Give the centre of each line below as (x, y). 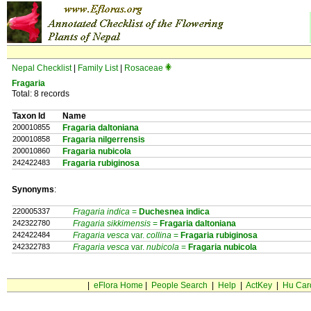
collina (159, 235)
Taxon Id (29, 116)
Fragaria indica (101, 212)
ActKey (259, 285)
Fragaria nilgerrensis (104, 140)
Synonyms (33, 190)
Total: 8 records (41, 94)
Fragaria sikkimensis (112, 224)
